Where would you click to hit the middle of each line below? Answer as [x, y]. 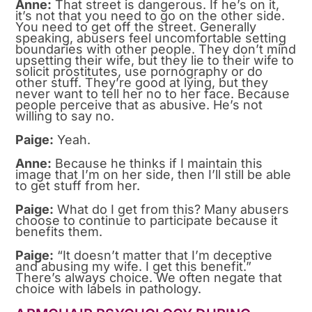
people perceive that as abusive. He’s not [139, 105]
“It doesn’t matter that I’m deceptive [163, 256]
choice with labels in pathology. [109, 289]
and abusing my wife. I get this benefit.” [134, 267]
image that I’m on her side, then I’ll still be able [154, 175]
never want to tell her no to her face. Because [153, 94]
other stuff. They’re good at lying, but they [142, 83]
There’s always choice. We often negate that [149, 278]
